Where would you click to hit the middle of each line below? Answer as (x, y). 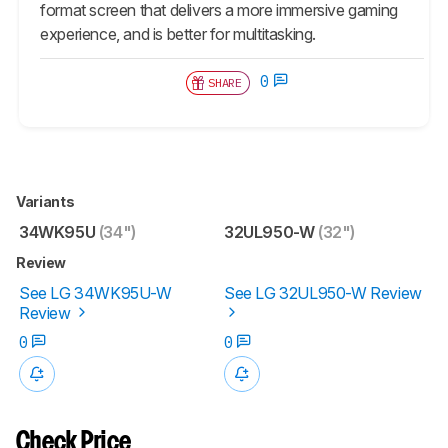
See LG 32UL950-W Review (323, 292)
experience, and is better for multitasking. (178, 33)
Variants (46, 201)
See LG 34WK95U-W (95, 292)
